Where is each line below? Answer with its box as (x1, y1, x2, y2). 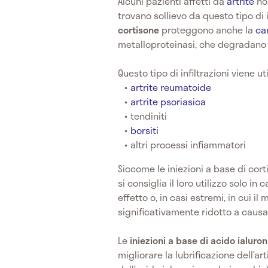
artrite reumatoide (130, 80, 212, 95)
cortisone (118, 22, 159, 38)
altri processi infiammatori (130, 137, 246, 153)
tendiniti (130, 108, 167, 124)
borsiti (130, 123, 159, 138)
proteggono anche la (159, 22, 255, 38)
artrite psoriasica (130, 94, 206, 109)
